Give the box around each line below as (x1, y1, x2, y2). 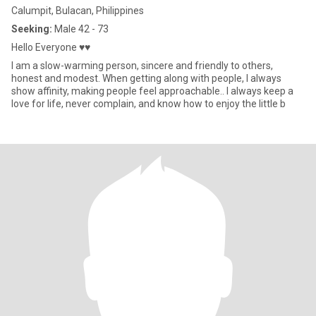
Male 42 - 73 (52, 23, 109, 35)
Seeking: (11, 23, 52, 35)
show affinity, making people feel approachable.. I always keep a (11, 85, 293, 97)
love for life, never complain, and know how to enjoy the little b (11, 98, 286, 109)
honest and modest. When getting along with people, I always (11, 73, 281, 84)
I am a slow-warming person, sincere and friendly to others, (11, 60, 273, 71)
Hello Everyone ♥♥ (11, 42, 90, 53)
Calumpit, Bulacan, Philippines (11, 5, 144, 16)
